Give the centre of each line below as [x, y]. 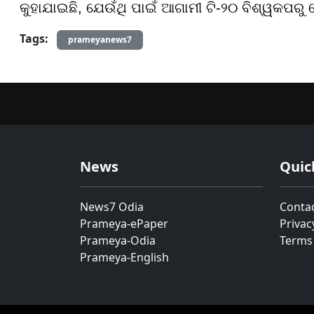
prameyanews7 [100, 40]
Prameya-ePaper [124, 224]
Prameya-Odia [118, 240]
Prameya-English [124, 257]
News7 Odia [112, 207]
